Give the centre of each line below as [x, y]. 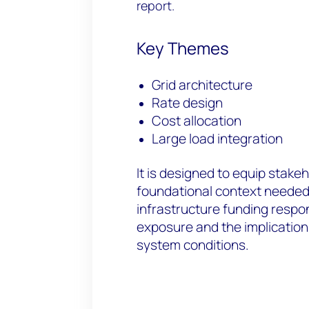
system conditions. [193, 245]
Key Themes [183, 48]
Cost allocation [197, 120]
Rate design [188, 102]
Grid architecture [202, 84]
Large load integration [218, 138]
